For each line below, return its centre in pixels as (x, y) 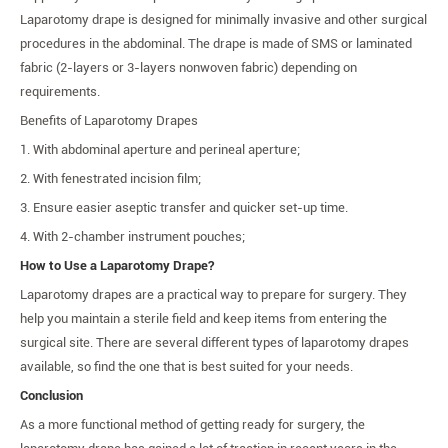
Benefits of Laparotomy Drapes (109, 120)
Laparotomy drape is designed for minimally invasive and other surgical (223, 19)
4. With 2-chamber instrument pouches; (132, 236)
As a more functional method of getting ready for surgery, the (192, 424)
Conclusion (51, 395)
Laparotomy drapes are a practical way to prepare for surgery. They (213, 294)
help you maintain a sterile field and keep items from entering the (203, 318)
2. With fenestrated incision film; (110, 178)
